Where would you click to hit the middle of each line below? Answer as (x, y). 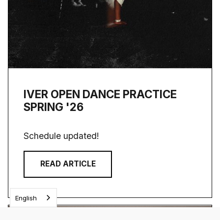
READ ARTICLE (68, 164)
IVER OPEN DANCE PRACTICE (100, 94)
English (26, 198)
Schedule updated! (62, 136)
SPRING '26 (54, 107)
